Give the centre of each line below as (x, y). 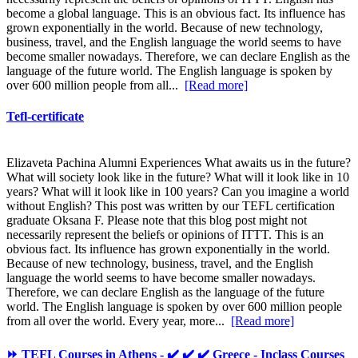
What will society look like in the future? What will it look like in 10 (178, 177)
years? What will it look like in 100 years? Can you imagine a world (178, 191)
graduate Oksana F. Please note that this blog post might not (157, 220)
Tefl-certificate (45, 117)
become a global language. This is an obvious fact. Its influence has (176, 14)
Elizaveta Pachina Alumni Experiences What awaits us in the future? (179, 162)
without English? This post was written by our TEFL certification (171, 205)
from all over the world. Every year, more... (119, 320)
